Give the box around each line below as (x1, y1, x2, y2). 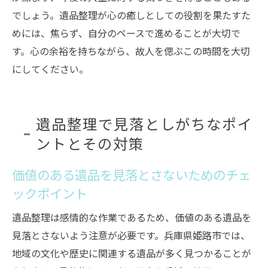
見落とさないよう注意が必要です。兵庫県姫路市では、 (12, 228, 250, 242)
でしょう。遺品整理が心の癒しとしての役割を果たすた (12, 8, 251, 22)
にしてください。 (12, 62, 89, 76)
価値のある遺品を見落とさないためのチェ (12, 165, 251, 184)
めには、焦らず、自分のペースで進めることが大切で (12, 26, 240, 40)
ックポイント (12, 184, 87, 202)
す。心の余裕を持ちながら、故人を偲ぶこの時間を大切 (12, 44, 250, 58)
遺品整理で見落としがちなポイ (36, 113, 254, 134)
